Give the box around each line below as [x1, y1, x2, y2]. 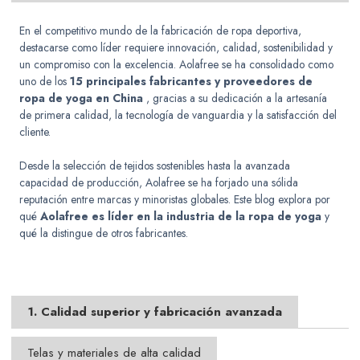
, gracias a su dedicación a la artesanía [143, 90, 328, 107]
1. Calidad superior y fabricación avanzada [27, 303, 283, 321]
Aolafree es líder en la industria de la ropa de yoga [40, 208, 322, 225]
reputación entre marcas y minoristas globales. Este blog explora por [19, 191, 331, 208]
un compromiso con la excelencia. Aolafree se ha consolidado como [19, 56, 334, 73]
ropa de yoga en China [19, 90, 144, 107]
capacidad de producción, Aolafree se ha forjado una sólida [19, 174, 299, 191]
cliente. [19, 124, 51, 141]
